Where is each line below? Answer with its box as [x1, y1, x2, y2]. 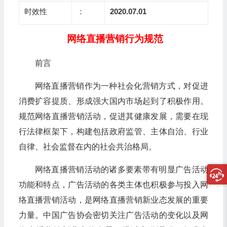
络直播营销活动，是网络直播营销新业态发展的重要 [18, 195, 208, 204]
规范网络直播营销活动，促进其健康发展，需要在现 [18, 111, 208, 121]
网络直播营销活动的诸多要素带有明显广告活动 [34, 165, 208, 174]
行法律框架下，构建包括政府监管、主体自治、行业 [18, 127, 208, 136]
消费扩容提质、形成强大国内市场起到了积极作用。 [18, 96, 208, 105]
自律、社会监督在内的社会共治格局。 [18, 142, 157, 151]
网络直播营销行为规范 [66, 33, 163, 44]
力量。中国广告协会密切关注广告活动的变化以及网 [18, 210, 208, 219]
